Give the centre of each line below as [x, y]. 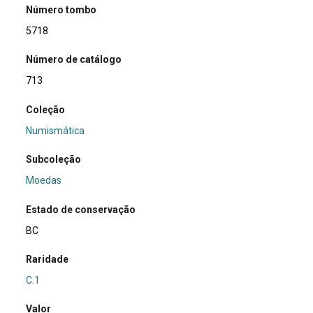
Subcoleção [54, 160]
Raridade [48, 259]
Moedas [44, 181]
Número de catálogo [74, 60]
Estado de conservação [81, 209]
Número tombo [61, 9]
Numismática [56, 130]
